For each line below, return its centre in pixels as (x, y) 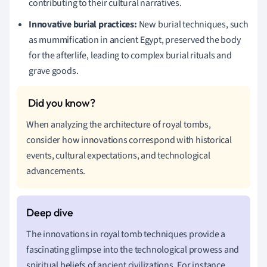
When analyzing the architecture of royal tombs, (119, 124)
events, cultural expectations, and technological (118, 155)
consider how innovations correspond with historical (129, 140)
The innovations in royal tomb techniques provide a (126, 234)
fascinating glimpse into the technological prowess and (133, 249)
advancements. (56, 171)
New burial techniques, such (193, 24)
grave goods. (54, 71)
